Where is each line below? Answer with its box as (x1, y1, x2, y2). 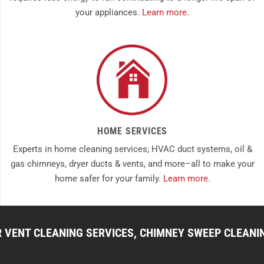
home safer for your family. (54, 173, 163, 184)
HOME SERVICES (97, 126, 168, 137)
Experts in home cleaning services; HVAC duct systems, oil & (12, 144, 252, 155)
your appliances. (75, 6, 142, 18)
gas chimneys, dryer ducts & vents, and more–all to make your (10, 159, 255, 170)
